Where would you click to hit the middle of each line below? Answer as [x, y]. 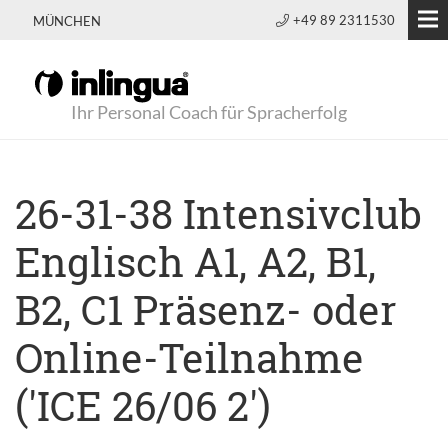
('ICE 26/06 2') [143, 405]
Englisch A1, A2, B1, [195, 261]
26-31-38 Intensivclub [218, 213]
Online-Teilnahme [189, 357]
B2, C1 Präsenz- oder [206, 309]
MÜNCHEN [67, 21]
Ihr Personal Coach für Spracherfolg [209, 112]
